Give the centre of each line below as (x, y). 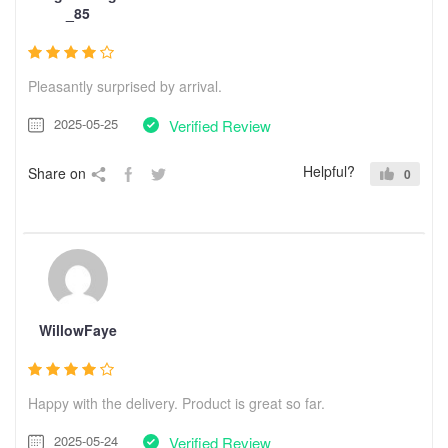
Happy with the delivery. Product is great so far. (176, 402)
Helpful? (329, 170)
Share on (57, 172)
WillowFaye (78, 329)
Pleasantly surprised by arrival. (125, 85)
